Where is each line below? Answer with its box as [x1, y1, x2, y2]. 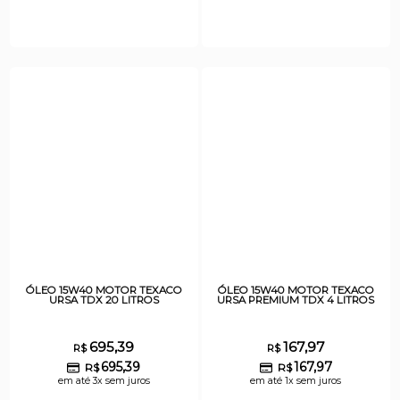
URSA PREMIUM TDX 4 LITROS [217, 293, 375, 306]
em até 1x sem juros [250, 374, 342, 387]
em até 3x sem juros [57, 374, 150, 387]
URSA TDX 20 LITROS [48, 293, 159, 306]
